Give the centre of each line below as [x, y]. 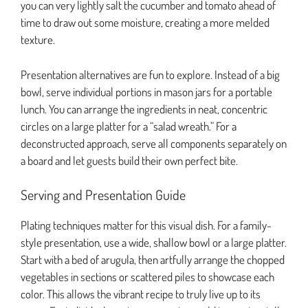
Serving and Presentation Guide [103, 195]
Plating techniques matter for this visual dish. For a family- [146, 225]
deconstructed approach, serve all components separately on [154, 143]
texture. [38, 40]
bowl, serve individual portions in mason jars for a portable [146, 91]
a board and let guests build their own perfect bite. [129, 160]
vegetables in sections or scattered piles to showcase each [147, 277]
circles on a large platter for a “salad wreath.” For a [129, 126]
